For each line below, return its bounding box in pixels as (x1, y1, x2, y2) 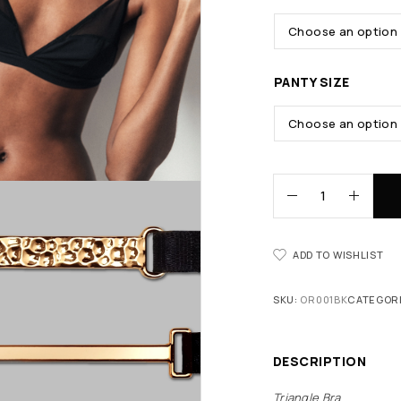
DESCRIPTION (273, 352, 367, 370)
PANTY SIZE (274, 73, 350, 90)
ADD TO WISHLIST (293, 247, 384, 261)
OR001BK (300, 292, 348, 306)
